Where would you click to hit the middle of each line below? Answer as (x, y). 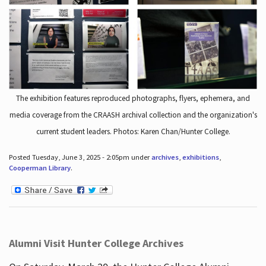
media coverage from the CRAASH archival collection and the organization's (133, 115)
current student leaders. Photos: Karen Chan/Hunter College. (133, 131)
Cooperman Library (39, 167)
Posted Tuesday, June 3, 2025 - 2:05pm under (80, 157)
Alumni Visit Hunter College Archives (96, 243)
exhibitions (200, 157)
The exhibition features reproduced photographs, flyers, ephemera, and (133, 98)
